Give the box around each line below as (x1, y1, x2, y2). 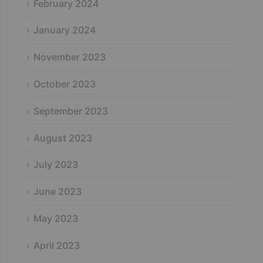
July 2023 (33, 159, 78, 171)
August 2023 (33, 131, 92, 144)
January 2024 (33, 24, 96, 36)
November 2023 (33, 51, 106, 63)
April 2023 (33, 239, 80, 251)
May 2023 (33, 212, 78, 224)
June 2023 (33, 186, 82, 198)
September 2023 (33, 104, 108, 117)
